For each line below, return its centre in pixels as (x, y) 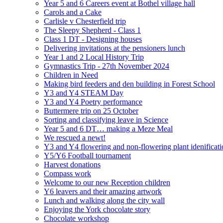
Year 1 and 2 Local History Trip (94, 57)
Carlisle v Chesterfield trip (85, 21)
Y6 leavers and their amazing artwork (103, 191)
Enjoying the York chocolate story (97, 209)
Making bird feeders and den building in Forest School (129, 84)
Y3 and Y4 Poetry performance (93, 102)
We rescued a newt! (75, 137)
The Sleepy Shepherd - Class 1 (92, 30)
